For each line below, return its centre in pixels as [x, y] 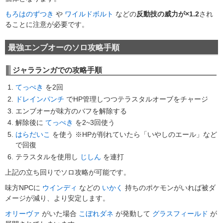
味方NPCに [23, 188]
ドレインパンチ [40, 99]
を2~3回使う [95, 123]
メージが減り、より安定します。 [57, 198]
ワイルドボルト [89, 14]
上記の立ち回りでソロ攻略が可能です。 [68, 172]
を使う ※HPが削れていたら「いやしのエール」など [135, 135]
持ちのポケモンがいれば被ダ [170, 188]
